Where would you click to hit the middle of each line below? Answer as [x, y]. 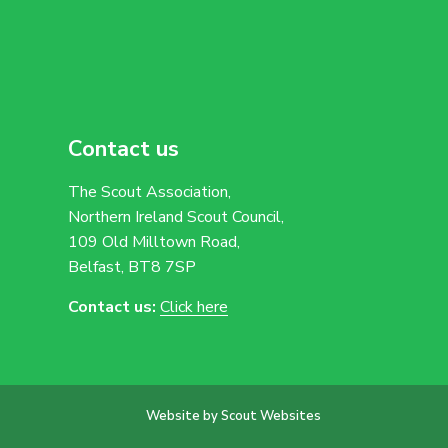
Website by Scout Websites [233, 416]
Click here [193, 307]
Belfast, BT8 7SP [131, 267]
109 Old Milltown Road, [153, 242]
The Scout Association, [149, 192]
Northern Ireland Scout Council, [175, 217]
